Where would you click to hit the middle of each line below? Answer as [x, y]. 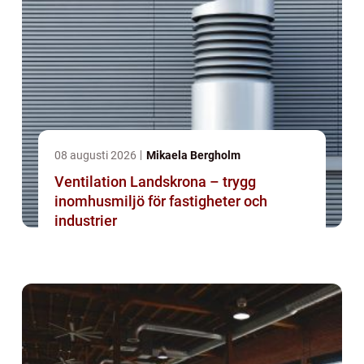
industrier [86, 221]
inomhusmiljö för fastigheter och [161, 201]
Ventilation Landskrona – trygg [155, 182]
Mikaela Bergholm [193, 156]
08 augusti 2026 [97, 156]
